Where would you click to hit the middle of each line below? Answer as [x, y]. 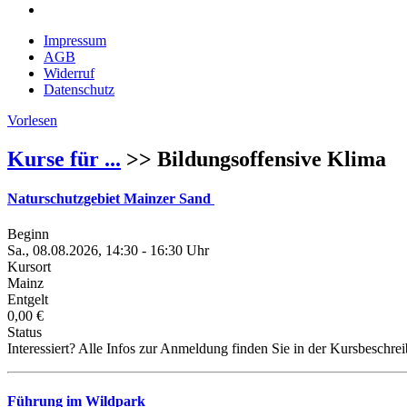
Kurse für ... [64, 159]
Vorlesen [32, 120]
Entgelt [28, 300]
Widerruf [69, 73]
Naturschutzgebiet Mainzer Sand [111, 199]
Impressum [75, 40]
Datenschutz [79, 89]
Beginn [28, 234]
